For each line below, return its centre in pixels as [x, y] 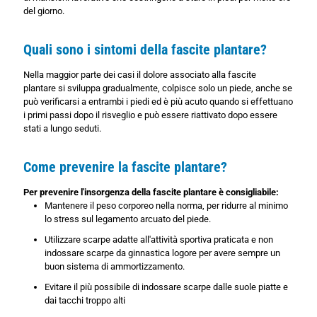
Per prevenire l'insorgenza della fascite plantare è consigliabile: [151, 192]
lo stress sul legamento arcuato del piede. [128, 219]
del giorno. [44, 11]
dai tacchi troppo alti [85, 301]
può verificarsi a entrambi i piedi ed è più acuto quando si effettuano [158, 102]
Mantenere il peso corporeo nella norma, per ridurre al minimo [166, 206]
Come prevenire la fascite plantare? [125, 167]
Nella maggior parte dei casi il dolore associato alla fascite [140, 75]
